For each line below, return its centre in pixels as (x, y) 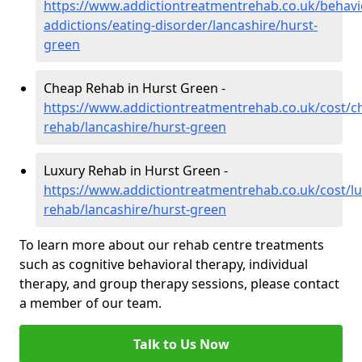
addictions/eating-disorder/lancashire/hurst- (181, 25)
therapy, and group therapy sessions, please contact (179, 284)
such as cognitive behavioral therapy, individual (164, 265)
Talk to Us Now (181, 345)
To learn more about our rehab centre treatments (172, 245)
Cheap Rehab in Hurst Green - (135, 88)
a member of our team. (90, 303)
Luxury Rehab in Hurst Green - (136, 171)
